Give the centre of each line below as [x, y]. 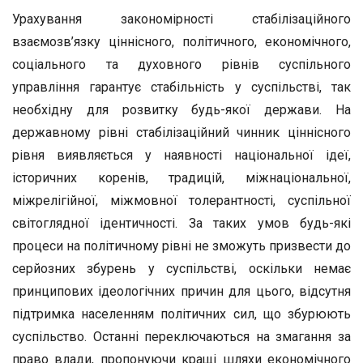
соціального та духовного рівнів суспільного [181, 64]
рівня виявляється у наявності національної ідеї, [181, 155]
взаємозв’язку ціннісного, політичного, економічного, [181, 42]
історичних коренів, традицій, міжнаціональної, [181, 178]
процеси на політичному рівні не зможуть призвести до [181, 246]
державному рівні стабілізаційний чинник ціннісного [181, 132]
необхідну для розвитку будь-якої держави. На [181, 110]
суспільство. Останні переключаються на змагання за [181, 337]
